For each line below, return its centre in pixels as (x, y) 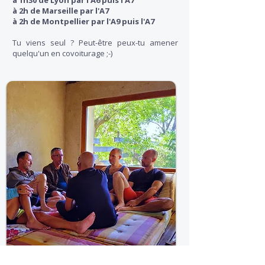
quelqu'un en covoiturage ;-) (62, 53)
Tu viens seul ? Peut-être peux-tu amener (95, 43)
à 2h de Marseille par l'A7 (61, 11)
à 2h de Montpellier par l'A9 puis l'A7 (83, 21)
